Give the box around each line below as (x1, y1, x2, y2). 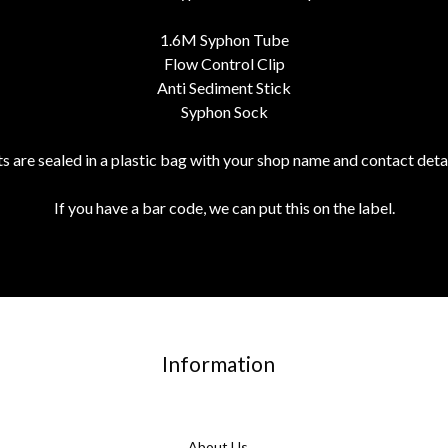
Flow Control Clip (163, 54, 285, 74)
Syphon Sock (180, 102, 268, 122)
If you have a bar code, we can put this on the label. (53, 198, 395, 218)
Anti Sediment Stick (157, 78, 291, 98)
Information (161, 351, 275, 377)
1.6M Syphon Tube (159, 30, 289, 50)
